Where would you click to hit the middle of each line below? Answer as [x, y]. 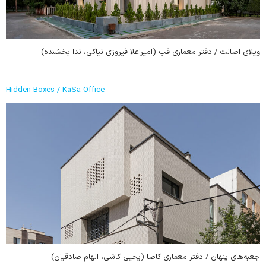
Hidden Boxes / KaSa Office [55, 91]
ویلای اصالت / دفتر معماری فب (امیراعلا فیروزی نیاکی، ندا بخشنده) [151, 53]
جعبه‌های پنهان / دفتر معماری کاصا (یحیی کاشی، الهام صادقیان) [156, 257]
